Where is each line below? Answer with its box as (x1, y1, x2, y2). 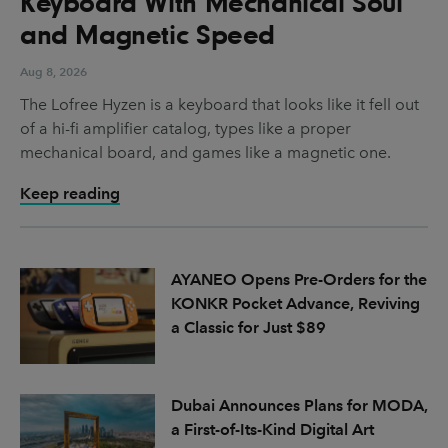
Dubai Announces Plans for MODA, (170, 396, 428, 415)
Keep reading (20, 184, 120, 204)
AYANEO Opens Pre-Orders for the (170, 270, 427, 290)
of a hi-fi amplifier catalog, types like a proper (20, 119, 351, 139)
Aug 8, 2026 (20, 64, 87, 80)
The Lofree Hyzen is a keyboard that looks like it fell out (20, 95, 419, 115)
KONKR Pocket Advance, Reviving (170, 294, 420, 314)
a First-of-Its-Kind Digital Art (170, 420, 374, 439)
